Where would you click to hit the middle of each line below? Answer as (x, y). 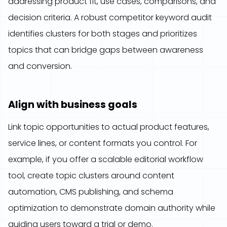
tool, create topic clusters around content (91, 176)
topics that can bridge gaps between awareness (106, 50)
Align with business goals (73, 105)
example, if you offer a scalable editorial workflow (106, 159)
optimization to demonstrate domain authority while (112, 208)
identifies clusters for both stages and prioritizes (103, 34)
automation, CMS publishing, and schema (91, 192)
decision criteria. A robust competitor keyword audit (110, 17)
